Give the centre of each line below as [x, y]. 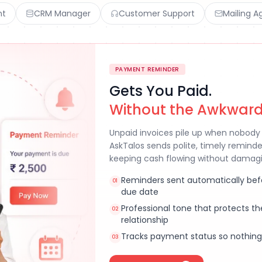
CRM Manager [62, 13]
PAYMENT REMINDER [147, 69]
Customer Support [157, 13]
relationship [144, 220]
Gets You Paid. [160, 91]
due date [139, 192]
